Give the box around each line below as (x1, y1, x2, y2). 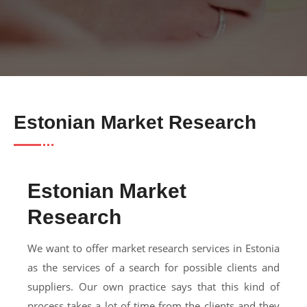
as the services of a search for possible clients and (27, 260, 280, 274)
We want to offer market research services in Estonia (27, 241, 280, 255)
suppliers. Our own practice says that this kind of (27, 279, 280, 293)
